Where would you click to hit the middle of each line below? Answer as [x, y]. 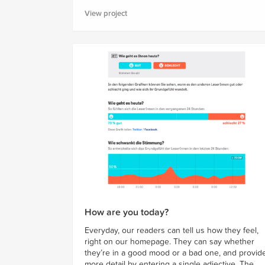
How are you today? [127, 212]
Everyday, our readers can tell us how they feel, [172, 230]
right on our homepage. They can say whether [169, 242]
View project [106, 14]
